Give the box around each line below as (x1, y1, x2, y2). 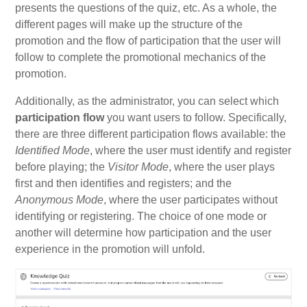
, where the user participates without (103, 193, 278, 206)
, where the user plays (169, 160, 275, 173)
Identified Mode (15, 144, 90, 156)
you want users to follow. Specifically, (104, 111, 287, 123)
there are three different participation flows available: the (15, 127, 286, 140)
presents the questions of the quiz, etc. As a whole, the (15, 1, 278, 14)
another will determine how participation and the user (15, 226, 272, 238)
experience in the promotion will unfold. (15, 243, 206, 255)
